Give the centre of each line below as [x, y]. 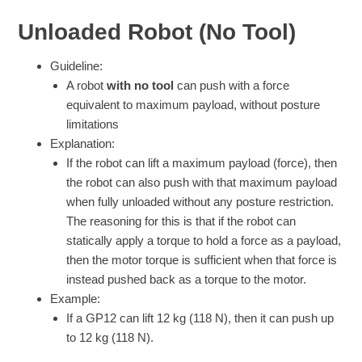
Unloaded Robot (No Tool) [157, 32]
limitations [93, 124]
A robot [87, 85]
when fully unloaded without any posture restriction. [200, 201]
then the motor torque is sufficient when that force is [202, 259]
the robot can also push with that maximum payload [202, 182]
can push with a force [232, 85]
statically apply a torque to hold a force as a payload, [204, 240]
